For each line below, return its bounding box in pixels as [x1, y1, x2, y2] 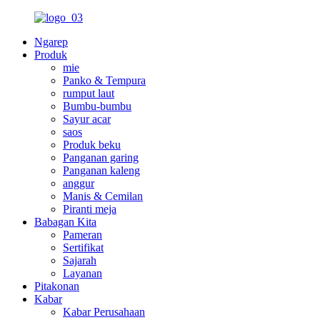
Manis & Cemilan [63, 190, 143, 202]
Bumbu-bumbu [63, 100, 131, 112]
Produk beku [63, 139, 121, 151]
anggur [63, 177, 94, 189]
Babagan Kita [34, 216, 96, 228]
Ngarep [34, 36, 68, 48]
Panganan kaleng [63, 164, 140, 176]
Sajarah [63, 254, 96, 266]
